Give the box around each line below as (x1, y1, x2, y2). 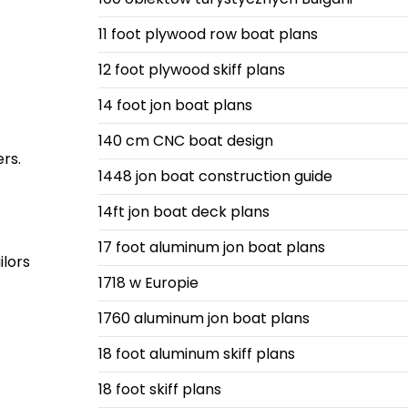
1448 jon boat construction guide (97, 166, 332, 187)
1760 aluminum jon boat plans (97, 308, 310, 329)
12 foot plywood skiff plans (97, 59, 285, 80)
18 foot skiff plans (97, 379, 221, 400)
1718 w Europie (97, 272, 199, 293)
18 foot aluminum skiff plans (97, 343, 295, 364)
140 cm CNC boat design (97, 130, 273, 151)
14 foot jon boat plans (97, 95, 252, 116)
